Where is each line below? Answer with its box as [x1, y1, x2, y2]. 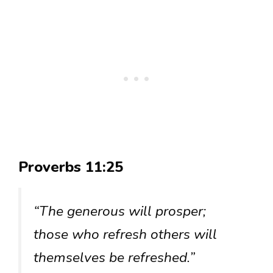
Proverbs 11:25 [18, 157, 123, 177]
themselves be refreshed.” [34, 248, 195, 268]
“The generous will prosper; [34, 202, 206, 221]
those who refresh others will [34, 225, 217, 244]
